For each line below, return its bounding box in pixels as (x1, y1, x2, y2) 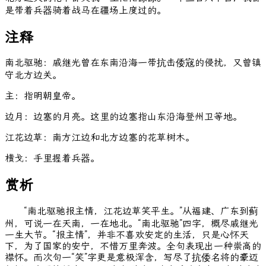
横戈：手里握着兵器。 (5, 153, 100, 164)
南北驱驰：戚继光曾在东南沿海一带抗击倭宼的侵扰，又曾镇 (5, 57, 261, 69)
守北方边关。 (5, 69, 62, 81)
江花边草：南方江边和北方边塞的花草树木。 (5, 132, 195, 144)
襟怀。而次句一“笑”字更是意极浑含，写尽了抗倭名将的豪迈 (5, 252, 258, 264)
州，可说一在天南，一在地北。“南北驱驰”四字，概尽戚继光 (5, 218, 258, 230)
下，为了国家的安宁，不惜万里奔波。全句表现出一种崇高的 (5, 240, 261, 252)
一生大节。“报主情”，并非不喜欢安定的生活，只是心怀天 (5, 229, 249, 241)
